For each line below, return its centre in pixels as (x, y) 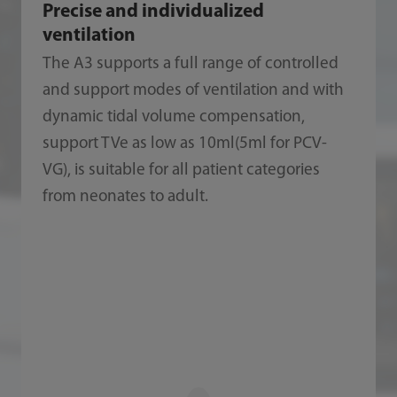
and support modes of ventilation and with (193, 90)
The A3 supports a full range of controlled (190, 64)
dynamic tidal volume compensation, (173, 117)
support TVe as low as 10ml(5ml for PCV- (184, 144)
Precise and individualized (153, 12)
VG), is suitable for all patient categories (181, 170)
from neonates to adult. (125, 197)
